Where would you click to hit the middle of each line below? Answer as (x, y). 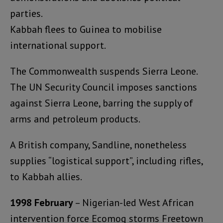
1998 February (42, 202)
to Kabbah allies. (46, 176)
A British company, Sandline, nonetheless (98, 145)
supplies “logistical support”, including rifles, (106, 161)
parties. (26, 13)
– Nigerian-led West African (133, 202)
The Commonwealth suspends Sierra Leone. (104, 71)
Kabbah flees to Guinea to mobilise (86, 29)
